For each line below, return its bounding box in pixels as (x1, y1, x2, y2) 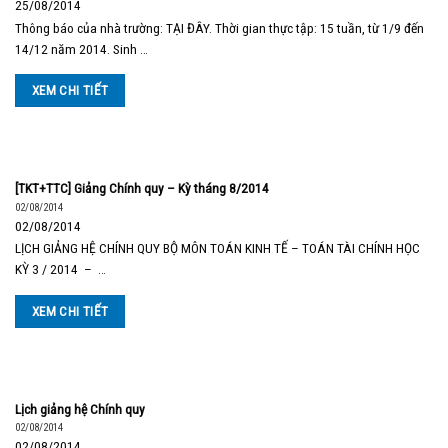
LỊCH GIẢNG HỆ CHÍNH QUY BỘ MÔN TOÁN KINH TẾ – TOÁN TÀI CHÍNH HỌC (15, 239, 420, 256)
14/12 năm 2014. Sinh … (15, 40, 148, 57)
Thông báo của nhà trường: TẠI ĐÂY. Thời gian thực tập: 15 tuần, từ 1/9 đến (15, 19, 424, 36)
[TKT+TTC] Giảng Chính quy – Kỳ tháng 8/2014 (15, 180, 269, 197)
